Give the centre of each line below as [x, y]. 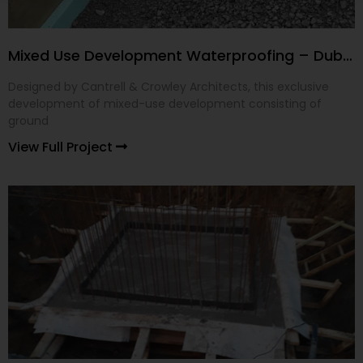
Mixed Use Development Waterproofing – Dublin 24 [348, 56]
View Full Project [62, 147]
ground [28, 121]
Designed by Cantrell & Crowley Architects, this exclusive [169, 87]
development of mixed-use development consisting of [165, 104]
